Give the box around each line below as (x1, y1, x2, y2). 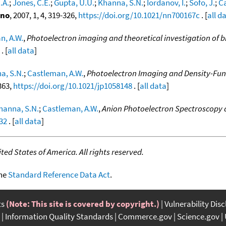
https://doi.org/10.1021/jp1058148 (13, 80, 132, 91)
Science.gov (177, 210, 219, 222)
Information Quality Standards (5, 210, 113, 222)
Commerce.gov (118, 210, 172, 222)
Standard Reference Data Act (8, 168, 110, 180)
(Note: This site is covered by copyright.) (6, 198, 159, 209)
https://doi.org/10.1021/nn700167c (78, 9, 200, 21)
